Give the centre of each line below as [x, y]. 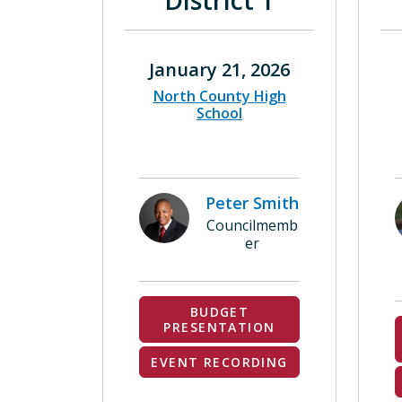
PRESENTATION [219, 327]
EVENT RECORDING [219, 362]
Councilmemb [252, 225]
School [219, 113]
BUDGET [219, 312]
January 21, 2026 [219, 70]
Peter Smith [252, 203]
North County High [219, 96]
